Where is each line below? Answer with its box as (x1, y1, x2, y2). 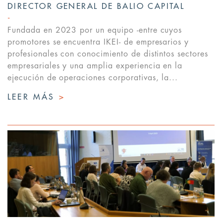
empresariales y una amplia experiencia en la (7, 62, 183, 70)
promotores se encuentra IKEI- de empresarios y (7, 38, 189, 47)
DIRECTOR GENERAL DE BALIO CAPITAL (7, 2, 185, 11)
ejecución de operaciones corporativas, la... (7, 74, 178, 82)
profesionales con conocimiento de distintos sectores (7, 50, 208, 58)
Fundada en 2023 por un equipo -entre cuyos (7, 26, 182, 35)
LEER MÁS (7, 93, 59, 102)
